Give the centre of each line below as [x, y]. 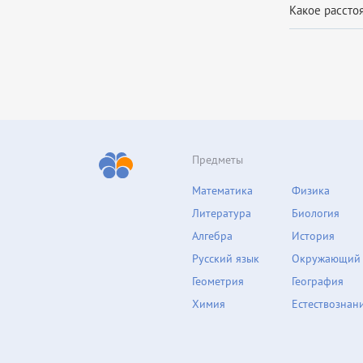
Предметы [218, 160]
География [318, 281]
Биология [316, 213]
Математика [222, 190]
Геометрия [218, 281]
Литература [222, 213]
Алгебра [212, 236]
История [313, 236]
